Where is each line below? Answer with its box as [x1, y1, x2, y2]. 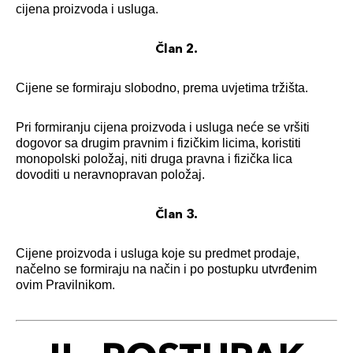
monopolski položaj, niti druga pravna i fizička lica [16, 152, 292, 165]
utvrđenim [262, 262, 317, 276]
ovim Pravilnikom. [16, 278, 115, 292]
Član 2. [155, 40, 198, 56]
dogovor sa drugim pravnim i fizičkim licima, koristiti [16, 136, 301, 150]
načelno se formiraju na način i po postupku [16, 262, 262, 276]
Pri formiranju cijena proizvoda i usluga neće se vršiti [16, 121, 310, 134]
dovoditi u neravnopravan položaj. [16, 168, 205, 181]
